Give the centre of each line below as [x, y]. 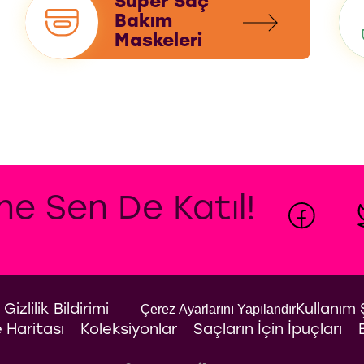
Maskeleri [158, 42]
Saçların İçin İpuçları [267, 331]
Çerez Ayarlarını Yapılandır [218, 310]
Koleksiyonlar [128, 331]
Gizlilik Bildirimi [56, 310]
